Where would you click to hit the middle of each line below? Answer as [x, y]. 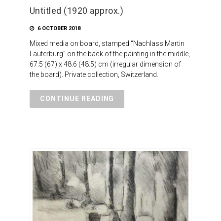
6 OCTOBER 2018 [58, 28]
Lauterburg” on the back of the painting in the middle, [110, 54]
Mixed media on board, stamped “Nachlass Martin [107, 43]
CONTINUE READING [77, 98]
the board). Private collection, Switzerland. [94, 74]
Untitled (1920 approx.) [76, 10]
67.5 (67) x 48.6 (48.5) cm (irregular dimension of [105, 64]
